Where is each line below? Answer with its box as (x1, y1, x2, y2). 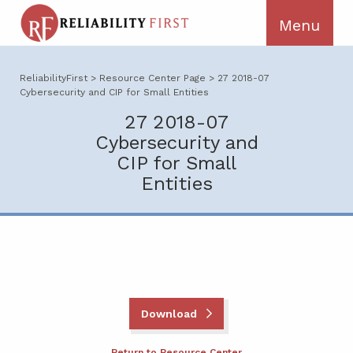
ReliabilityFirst (20, 72, 87, 84)
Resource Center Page (99, 72, 206, 84)
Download (141, 307, 200, 320)
